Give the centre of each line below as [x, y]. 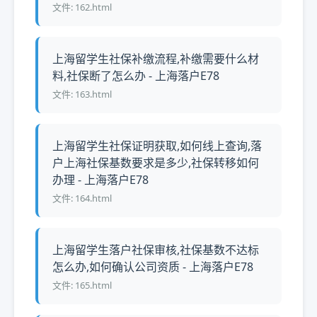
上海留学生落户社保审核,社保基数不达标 [156, 250]
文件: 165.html [82, 285]
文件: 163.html [82, 94]
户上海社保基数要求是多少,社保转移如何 [156, 163]
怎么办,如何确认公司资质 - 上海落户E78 [153, 267]
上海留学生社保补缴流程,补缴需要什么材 [156, 59]
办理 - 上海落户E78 [100, 180]
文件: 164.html [82, 198]
